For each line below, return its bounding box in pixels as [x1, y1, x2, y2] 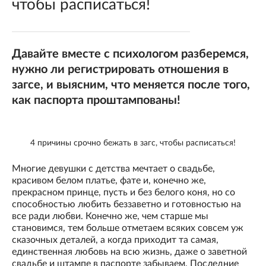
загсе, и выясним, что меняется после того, [12, 79, 250, 91]
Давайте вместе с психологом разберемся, [12, 48, 249, 60]
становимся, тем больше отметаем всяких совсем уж [12, 223, 243, 233]
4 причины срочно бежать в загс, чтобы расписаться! [30, 139, 236, 148]
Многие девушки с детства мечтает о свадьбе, [12, 164, 215, 174]
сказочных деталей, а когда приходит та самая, [12, 235, 218, 245]
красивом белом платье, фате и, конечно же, [12, 176, 206, 186]
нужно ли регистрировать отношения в [12, 64, 229, 75]
